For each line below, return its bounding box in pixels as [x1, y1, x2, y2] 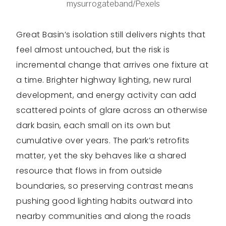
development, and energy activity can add [16, 89, 196, 101]
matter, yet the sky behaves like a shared [16, 150, 187, 162]
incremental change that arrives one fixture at [16, 59, 208, 71]
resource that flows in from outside [16, 165, 162, 177]
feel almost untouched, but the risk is [16, 44, 169, 56]
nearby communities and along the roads [16, 210, 191, 222]
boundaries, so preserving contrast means [16, 180, 193, 192]
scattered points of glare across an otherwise [16, 104, 208, 117]
